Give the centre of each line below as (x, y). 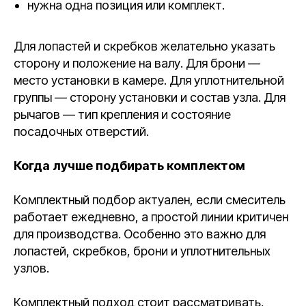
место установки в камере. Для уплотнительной (149, 80)
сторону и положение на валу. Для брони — (137, 63)
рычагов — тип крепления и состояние (122, 114)
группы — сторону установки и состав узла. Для (150, 97)
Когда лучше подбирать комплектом (129, 166)
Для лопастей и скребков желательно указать (144, 46)
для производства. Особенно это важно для (140, 234)
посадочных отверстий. (81, 131)
